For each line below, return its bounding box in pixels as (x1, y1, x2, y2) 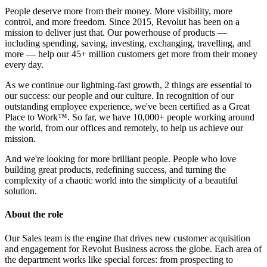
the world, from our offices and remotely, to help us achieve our (5, 123, 243, 133)
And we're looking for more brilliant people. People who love (5, 154, 236, 164)
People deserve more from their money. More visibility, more (5, 6, 232, 17)
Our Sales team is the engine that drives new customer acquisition (5, 232, 250, 243)
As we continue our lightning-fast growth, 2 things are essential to (5, 80, 252, 91)
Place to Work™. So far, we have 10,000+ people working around (5, 112, 254, 123)
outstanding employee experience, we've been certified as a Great (5, 101, 250, 112)
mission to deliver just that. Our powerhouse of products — (5, 27, 227, 38)
